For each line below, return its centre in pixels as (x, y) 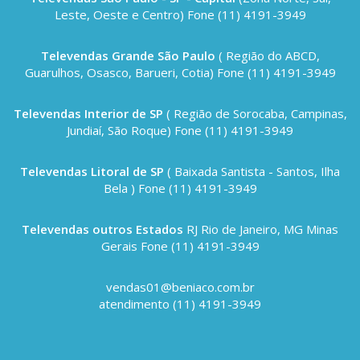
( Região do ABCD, (267, 55)
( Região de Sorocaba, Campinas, (255, 113)
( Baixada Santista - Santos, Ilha (252, 171)
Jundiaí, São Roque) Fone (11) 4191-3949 (180, 130)
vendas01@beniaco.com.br (180, 287)
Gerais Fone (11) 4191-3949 (180, 246)
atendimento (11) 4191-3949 (180, 304)
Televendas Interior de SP (88, 113)
